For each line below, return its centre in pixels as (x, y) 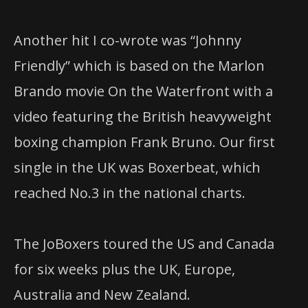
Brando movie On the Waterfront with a (143, 91)
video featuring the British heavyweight (143, 116)
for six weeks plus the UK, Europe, (124, 269)
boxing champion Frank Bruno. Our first (144, 142)
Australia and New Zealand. (102, 294)
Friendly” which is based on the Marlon (139, 65)
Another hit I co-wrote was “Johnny (128, 40)
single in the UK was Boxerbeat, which (137, 167)
